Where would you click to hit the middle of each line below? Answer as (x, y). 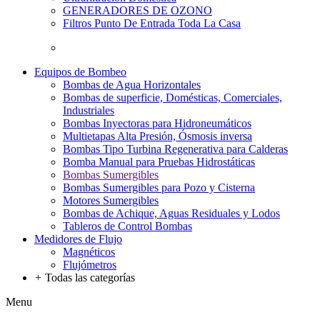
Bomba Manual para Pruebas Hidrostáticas (159, 162)
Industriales (89, 110)
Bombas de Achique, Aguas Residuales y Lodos (171, 213)
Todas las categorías (89, 277)
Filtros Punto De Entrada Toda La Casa (152, 23)
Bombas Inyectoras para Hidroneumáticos (157, 123)
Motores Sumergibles (111, 200)
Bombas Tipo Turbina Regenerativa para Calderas (175, 149)
